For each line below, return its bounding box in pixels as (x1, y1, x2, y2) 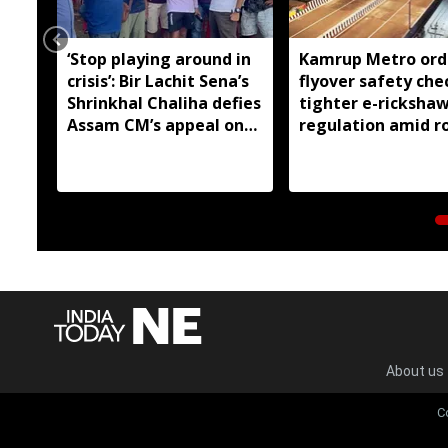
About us (385, 363, 444, 379)
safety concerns (298, 135, 427, 158)
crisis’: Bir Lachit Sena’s (67, 69, 249, 92)
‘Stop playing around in (67, 47, 251, 70)
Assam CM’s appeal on (67, 113, 244, 136)
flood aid (67, 135, 137, 158)
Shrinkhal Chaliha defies (67, 91, 261, 114)
